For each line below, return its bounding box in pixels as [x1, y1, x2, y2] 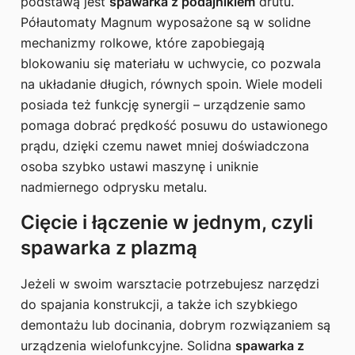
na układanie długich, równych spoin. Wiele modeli [21, 75, 323, 92]
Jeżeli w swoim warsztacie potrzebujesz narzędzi [21, 275, 319, 292]
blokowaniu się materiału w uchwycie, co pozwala [21, 55, 321, 71]
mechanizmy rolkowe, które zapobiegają [21, 34, 265, 51]
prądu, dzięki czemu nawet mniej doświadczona [21, 137, 309, 154]
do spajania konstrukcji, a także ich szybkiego [21, 296, 298, 312]
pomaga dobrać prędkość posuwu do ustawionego [21, 116, 328, 133]
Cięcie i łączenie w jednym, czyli [21, 210, 313, 234]
